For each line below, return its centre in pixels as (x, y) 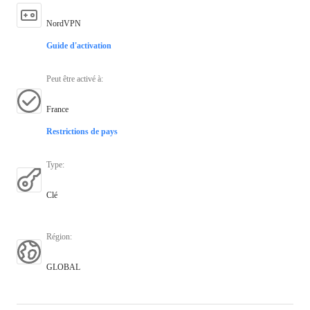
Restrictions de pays (82, 131)
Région (58, 236)
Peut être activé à (74, 79)
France (57, 109)
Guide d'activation (79, 45)
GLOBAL (63, 267)
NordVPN (64, 23)
